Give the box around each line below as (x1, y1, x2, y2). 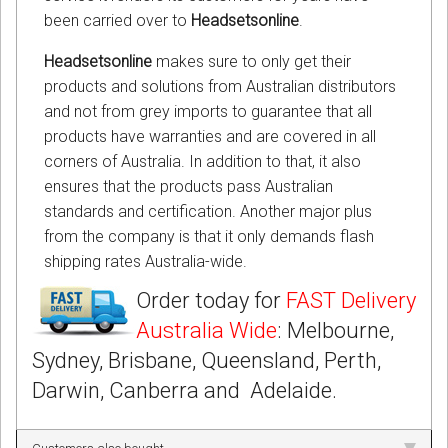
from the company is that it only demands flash (44, 227, 374, 247)
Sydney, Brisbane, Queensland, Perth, (32, 348, 381, 374)
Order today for (136, 288, 286, 314)
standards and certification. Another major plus (44, 202, 372, 222)
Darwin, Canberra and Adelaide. (32, 378, 337, 404)
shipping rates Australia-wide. (44, 252, 247, 272)
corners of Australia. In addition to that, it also (44, 152, 361, 172)
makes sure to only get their (152, 52, 351, 72)
